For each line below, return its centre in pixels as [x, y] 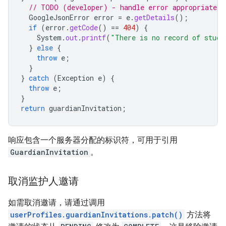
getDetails [154, 17]
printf [94, 37]
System [49, 37]
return [33, 108]
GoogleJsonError [59, 17]
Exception [76, 78]
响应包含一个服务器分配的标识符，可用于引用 [93, 140]
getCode [84, 27]
